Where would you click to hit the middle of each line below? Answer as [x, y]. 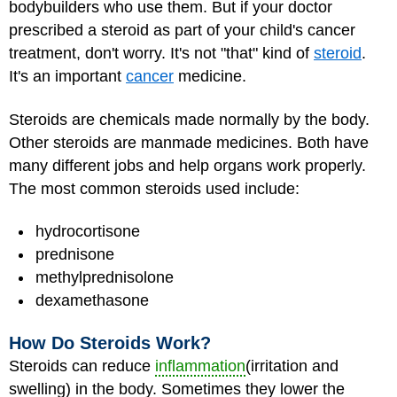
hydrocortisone [88, 231]
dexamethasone [92, 300]
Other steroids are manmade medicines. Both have [189, 142]
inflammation [200, 366]
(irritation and [292, 366]
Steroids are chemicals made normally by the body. [189, 119]
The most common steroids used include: [154, 188]
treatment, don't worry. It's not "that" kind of [161, 53]
